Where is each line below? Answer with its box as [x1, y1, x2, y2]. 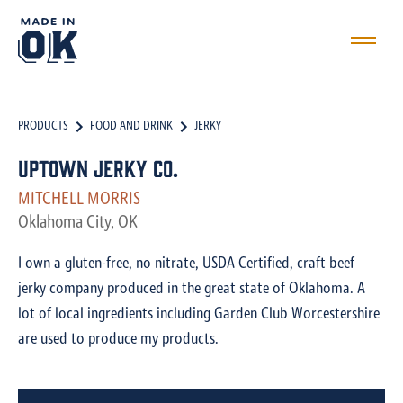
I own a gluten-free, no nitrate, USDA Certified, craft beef [18, 255, 354, 273]
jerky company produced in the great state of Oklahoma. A [18, 281, 365, 298]
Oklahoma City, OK [18, 214, 138, 232]
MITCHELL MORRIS [18, 191, 140, 209]
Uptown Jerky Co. [18, 154, 178, 181]
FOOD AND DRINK [90, 120, 173, 133]
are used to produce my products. [18, 331, 219, 348]
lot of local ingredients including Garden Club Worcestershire [18, 306, 380, 323]
